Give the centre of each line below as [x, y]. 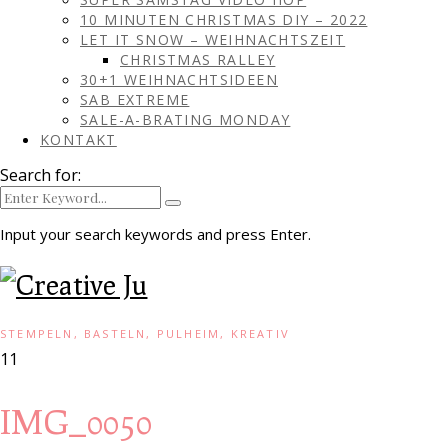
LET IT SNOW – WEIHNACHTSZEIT [213, 39]
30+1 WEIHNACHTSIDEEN [179, 79]
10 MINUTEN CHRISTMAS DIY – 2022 [224, 19]
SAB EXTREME [135, 99]
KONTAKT [78, 139]
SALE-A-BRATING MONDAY [185, 119]
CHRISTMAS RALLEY [198, 59]
